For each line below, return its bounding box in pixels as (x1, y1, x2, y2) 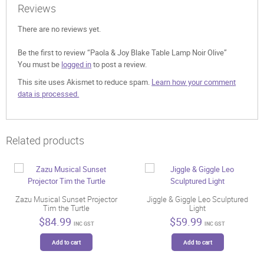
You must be (18, 59, 62, 70)
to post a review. (91, 59, 147, 70)
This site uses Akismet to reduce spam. (18, 77, 152, 88)
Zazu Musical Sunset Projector (15, 194, 118, 205)
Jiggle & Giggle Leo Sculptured (147, 194, 249, 205)
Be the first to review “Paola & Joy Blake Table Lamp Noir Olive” (18, 47, 227, 58)
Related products (6, 133, 84, 148)
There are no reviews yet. (18, 24, 101, 35)
